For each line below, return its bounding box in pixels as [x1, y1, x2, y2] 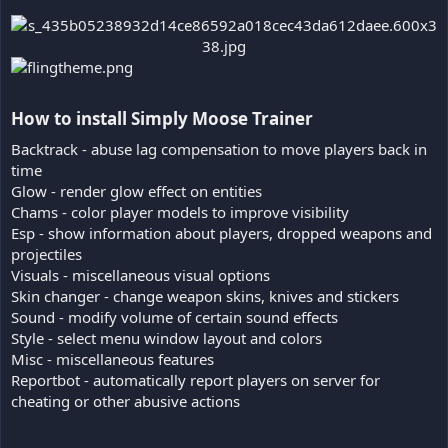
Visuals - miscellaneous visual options [11, 264, 270, 285]
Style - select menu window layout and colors [11, 327, 322, 348]
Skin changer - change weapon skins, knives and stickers [11, 285, 399, 306]
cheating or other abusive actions [11, 390, 240, 411]
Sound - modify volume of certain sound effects [11, 306, 338, 327]
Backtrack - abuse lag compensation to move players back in [11, 138, 427, 159]
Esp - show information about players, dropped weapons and [11, 222, 432, 243]
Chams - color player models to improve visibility [11, 201, 349, 222]
